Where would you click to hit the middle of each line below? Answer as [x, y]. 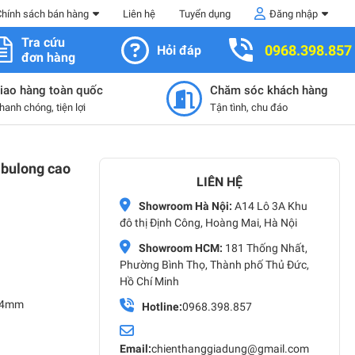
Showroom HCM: [181, 248]
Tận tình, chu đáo [249, 107]
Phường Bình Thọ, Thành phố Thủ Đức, [214, 265]
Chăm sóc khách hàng [269, 90]
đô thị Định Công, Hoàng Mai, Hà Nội [208, 223]
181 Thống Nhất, [265, 248]
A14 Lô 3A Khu [270, 206]
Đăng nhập [294, 13]
